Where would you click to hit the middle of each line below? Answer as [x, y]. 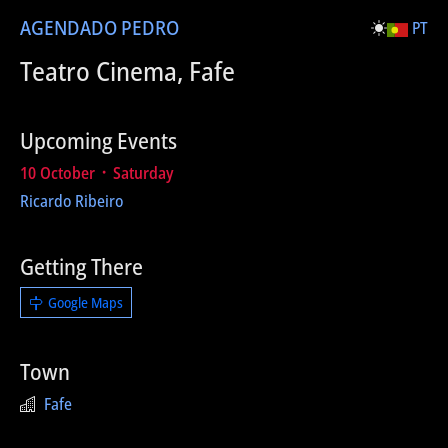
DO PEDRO [135, 27]
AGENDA [55, 27]
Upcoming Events [98, 140]
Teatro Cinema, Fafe [127, 71]
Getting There [81, 266]
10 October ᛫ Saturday [97, 173]
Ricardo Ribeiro [71, 201]
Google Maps [84, 302]
